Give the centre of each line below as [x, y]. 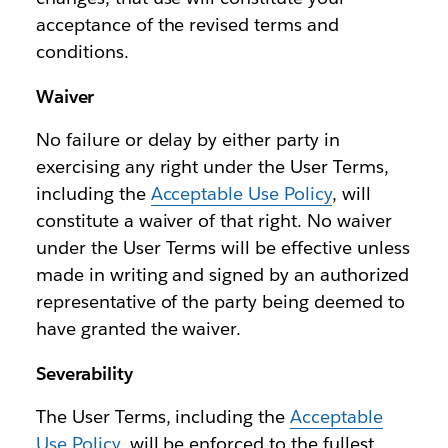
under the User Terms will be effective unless [222, 248]
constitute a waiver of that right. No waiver [213, 221]
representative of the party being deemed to [220, 302]
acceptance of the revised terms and [187, 25]
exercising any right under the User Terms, [212, 167]
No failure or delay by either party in [188, 140]
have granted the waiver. [138, 329]
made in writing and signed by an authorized [222, 275]
